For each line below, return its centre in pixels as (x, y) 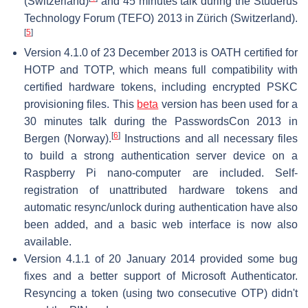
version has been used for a (228, 104)
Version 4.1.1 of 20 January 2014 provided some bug (161, 258)
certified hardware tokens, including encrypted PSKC (161, 87)
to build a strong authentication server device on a (161, 155)
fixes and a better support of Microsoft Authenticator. (161, 276)
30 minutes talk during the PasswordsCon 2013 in (161, 121)
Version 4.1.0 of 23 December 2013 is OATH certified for (161, 52)
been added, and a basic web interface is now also (161, 224)
